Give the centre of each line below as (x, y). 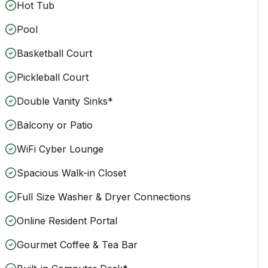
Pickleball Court (53, 77)
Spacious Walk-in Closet (71, 173)
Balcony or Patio (55, 125)
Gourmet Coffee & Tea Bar (77, 244)
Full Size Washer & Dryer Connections (104, 197)
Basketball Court (54, 53)
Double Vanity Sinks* (65, 101)
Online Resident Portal (67, 220)
